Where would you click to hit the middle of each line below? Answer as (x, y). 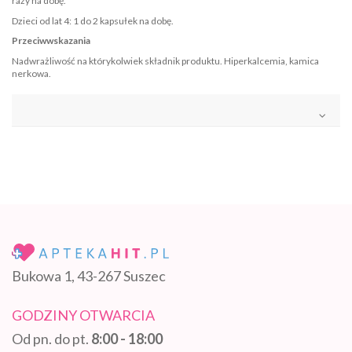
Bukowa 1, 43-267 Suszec (89, 275)
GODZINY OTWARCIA (83, 315)
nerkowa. (31, 73)
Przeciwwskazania (51, 41)
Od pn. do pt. (51, 338)
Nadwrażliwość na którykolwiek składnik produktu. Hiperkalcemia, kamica (165, 60)
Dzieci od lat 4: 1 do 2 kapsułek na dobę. (93, 20)
